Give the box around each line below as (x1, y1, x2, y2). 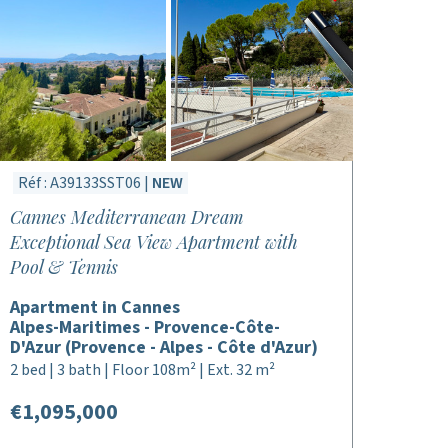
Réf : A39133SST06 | (17, 172, 152, 194)
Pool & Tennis (9, 255, 118, 279)
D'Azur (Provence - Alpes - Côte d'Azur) (9, 335, 318, 360)
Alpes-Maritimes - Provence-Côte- (9, 315, 280, 340)
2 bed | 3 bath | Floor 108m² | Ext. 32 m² (9, 359, 275, 381)
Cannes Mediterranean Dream (9, 205, 244, 229)
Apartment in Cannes (9, 295, 180, 320)
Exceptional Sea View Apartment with (9, 230, 298, 254)
